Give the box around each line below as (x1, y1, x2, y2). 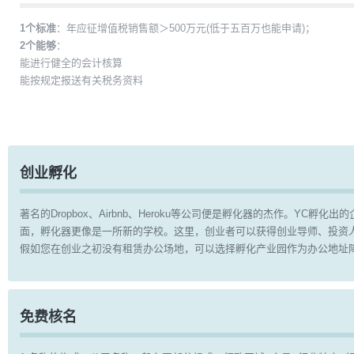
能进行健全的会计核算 (20, 57, 122, 69)
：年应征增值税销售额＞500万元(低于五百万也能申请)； (56, 22, 315, 34)
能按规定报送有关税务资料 (20, 74, 143, 86)
